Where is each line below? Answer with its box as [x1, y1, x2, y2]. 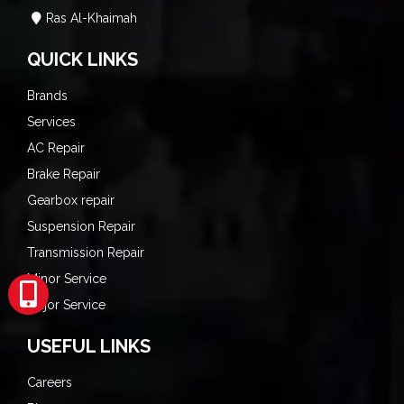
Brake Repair [27, 167, 100, 181]
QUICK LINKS [27, 49, 138, 70]
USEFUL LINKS [27, 335, 151, 357]
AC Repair [27, 141, 85, 155]
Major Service [27, 298, 106, 312]
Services [27, 115, 76, 129]
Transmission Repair [27, 245, 144, 260]
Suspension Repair [27, 219, 135, 234]
